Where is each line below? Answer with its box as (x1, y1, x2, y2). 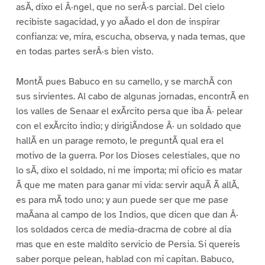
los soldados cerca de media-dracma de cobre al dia (15, 224, 231, 236)
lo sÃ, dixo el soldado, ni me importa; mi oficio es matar (15, 164, 242, 177)
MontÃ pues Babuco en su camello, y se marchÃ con (15, 76, 232, 88)
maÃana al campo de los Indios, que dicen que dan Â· (15, 209, 238, 221)
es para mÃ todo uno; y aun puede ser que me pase (15, 194, 228, 206)
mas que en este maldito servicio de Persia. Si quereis (15, 238, 240, 251)
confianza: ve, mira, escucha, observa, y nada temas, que (15, 31, 245, 43)
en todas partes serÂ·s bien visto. (15, 46, 153, 58)
